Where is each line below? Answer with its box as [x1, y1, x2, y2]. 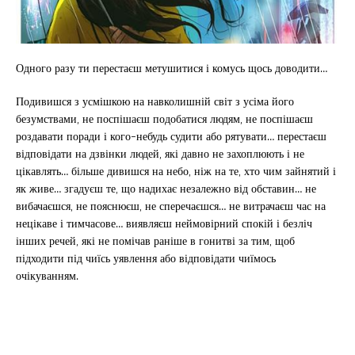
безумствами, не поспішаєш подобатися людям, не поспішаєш [16, 108, 313, 128]
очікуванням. [16, 265, 78, 285]
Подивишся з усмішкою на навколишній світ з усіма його [16, 90, 294, 111]
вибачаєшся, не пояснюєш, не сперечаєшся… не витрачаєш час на [16, 195, 326, 216]
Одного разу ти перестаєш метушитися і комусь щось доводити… [16, 57, 327, 78]
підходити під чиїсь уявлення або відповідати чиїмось [16, 247, 276, 268]
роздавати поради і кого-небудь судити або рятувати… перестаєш [16, 125, 326, 146]
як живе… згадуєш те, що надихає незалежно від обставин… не [16, 177, 316, 198]
